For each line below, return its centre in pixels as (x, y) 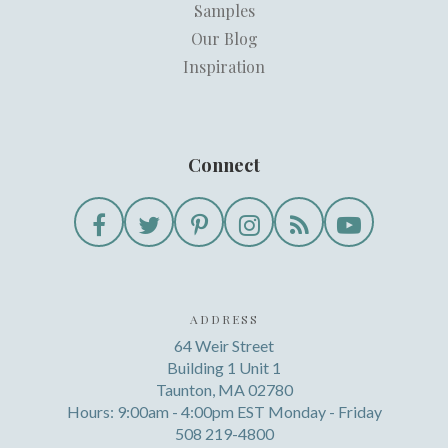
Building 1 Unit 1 (224, 368)
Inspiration (224, 67)
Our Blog (224, 39)
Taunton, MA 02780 (224, 390)
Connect (224, 165)
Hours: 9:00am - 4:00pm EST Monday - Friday (224, 412)
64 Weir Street (224, 346)
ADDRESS (224, 319)
